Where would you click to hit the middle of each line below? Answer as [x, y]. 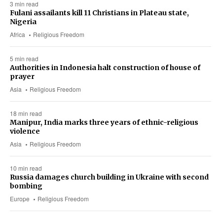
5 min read [24, 58]
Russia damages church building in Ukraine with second [109, 177]
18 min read [26, 113]
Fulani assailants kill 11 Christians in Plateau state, [99, 13]
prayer [22, 76]
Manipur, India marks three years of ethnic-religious [104, 122]
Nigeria [23, 21]
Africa [18, 34]
